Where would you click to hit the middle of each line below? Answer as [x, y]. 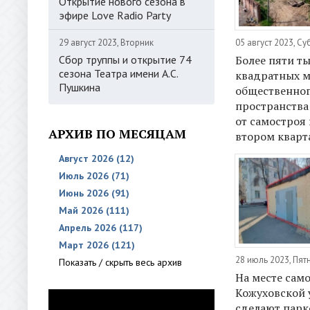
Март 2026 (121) [97, 245]
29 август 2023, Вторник [106, 43]
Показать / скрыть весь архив [120, 262]
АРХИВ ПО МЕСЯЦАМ [117, 134]
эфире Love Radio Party [115, 15]
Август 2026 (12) [97, 158]
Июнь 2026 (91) [94, 193]
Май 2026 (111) [94, 210]
